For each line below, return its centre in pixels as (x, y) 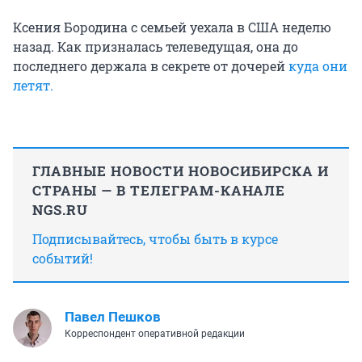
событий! (63, 259)
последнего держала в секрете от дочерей (151, 66)
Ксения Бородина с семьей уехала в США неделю (172, 27)
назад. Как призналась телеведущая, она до (156, 47)
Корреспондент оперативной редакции (155, 334)
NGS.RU (60, 210)
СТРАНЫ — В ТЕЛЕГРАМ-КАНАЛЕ (159, 191)
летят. (33, 86)
